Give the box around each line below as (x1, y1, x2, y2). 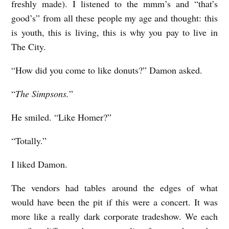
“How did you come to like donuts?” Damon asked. (11, 64, 203, 77)
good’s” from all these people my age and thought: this (11, 12, 218, 25)
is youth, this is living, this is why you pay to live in (11, 26, 218, 39)
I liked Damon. (11, 158, 68, 171)
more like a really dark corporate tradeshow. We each (11, 210, 218, 223)
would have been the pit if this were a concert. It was (11, 196, 218, 209)
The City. (11, 40, 47, 53)
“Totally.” (11, 134, 47, 147)
